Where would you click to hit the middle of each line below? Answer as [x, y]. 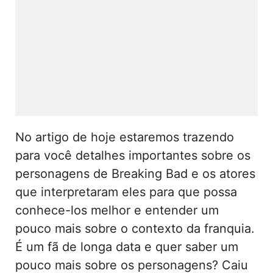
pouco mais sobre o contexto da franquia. [135, 228]
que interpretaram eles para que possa [126, 192]
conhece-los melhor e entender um [117, 210]
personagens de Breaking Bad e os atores [135, 173]
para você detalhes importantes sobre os [133, 155]
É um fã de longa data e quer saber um [127, 246]
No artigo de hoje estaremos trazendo [125, 137]
